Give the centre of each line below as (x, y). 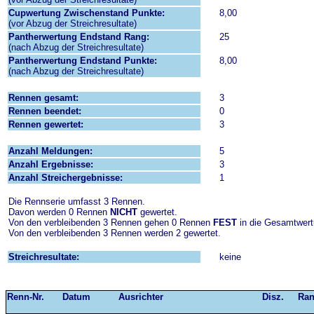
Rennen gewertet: (46, 124)
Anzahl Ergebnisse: (51, 164)
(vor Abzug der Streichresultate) (73, 23)
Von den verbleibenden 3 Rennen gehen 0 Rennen (111, 223)
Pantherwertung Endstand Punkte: (83, 61)
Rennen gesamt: (43, 98)
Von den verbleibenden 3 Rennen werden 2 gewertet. (115, 233)
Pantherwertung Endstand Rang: (79, 37)
